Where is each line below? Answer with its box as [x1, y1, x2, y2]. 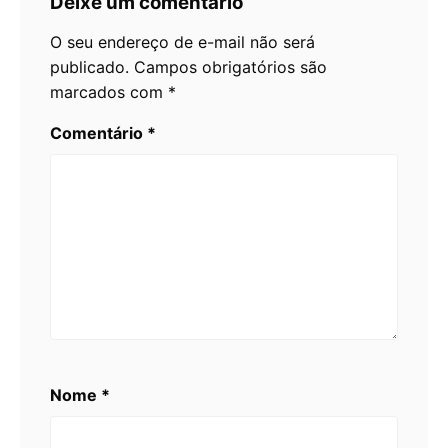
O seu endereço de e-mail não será [50, 31, 315, 52]
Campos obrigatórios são [134, 56, 327, 77]
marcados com [50, 81, 168, 102]
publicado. [50, 56, 129, 77]
